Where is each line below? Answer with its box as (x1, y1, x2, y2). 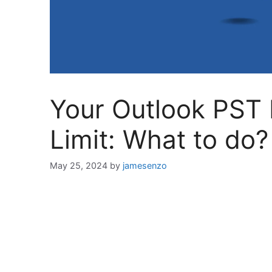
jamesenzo (123, 160, 167, 171)
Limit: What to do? (50, 123, 268, 155)
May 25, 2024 (50, 160, 107, 171)
